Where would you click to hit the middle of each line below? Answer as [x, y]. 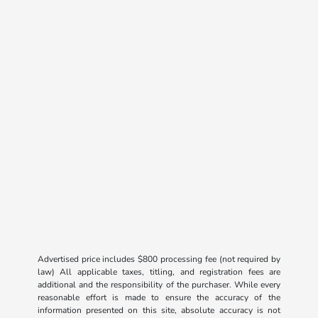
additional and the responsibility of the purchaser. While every [159, 285]
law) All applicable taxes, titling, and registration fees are [159, 272]
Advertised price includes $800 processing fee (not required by [159, 259]
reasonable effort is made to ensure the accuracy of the [159, 298]
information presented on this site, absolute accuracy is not [159, 311]
